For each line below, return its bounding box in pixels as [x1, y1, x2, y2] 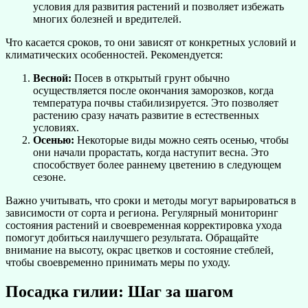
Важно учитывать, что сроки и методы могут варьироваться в [5, 195, 296, 206]
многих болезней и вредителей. [33, 13, 181, 25]
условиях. [33, 122, 79, 133]
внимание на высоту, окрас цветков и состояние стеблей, [5, 244, 274, 256]
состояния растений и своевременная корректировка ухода [5, 219, 282, 231]
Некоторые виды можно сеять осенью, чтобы [74, 134, 289, 146]
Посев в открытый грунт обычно [71, 72, 230, 84]
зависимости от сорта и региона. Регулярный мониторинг [5, 207, 278, 219]
